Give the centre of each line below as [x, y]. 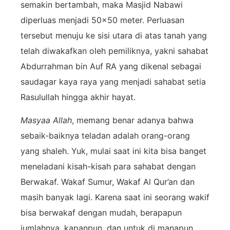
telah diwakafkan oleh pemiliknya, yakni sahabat [114, 51]
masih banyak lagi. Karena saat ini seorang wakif [115, 197]
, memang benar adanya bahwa [133, 120]
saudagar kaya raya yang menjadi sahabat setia [113, 82]
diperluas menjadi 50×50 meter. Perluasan [102, 20]
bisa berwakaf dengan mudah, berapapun [101, 212]
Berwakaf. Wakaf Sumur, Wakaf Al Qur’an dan [108, 181]
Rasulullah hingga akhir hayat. [78, 97]
